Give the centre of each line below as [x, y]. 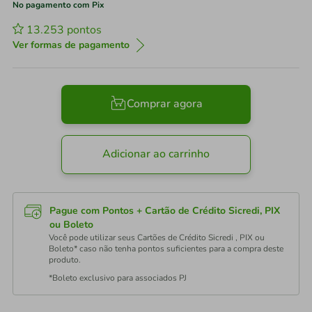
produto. [65, 260]
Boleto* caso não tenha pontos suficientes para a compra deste [166, 249]
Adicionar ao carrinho [156, 154]
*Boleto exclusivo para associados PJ [118, 278]
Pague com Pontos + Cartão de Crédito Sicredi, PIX [165, 211]
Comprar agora [164, 104]
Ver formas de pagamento [71, 45]
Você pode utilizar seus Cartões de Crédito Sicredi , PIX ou [157, 237]
